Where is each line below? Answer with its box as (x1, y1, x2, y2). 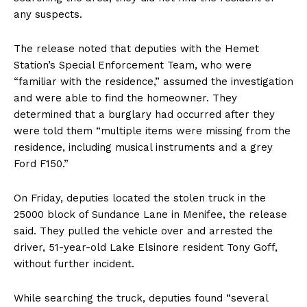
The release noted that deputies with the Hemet (14, 42, 259, 55)
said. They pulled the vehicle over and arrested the (14, 224, 273, 237)
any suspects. (14, 8, 86, 21)
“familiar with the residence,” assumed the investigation (14, 75, 293, 88)
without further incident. (14, 257, 138, 270)
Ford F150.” (14, 157, 69, 170)
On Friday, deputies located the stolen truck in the (14, 191, 266, 204)
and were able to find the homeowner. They (14, 91, 237, 104)
